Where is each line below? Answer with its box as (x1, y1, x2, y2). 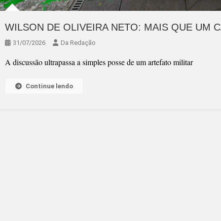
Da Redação (61, 39, 96, 46)
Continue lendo (26, 82, 73, 90)
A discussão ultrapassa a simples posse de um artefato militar (5, 57, 193, 67)
